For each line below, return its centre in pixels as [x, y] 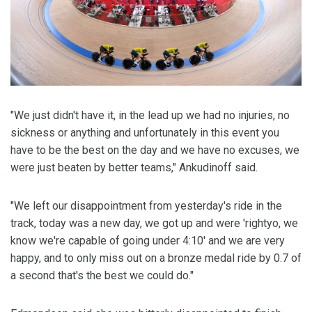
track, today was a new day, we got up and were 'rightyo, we [154, 224]
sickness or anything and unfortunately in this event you [145, 133]
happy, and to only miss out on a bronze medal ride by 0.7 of [156, 258]
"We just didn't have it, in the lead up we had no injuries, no [150, 116]
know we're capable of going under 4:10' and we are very [148, 241]
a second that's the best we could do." [102, 276]
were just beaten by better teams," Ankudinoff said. [134, 168]
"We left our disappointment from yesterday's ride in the [146, 206]
